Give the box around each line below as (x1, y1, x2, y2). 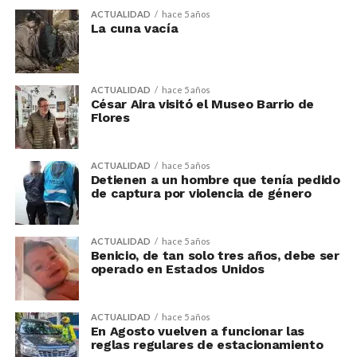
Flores (90, 110, 130, 125)
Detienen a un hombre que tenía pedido (90, 172, 340, 187)
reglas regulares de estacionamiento (90, 337, 324, 352)
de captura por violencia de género (90, 186, 312, 201)
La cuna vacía (90, 21, 178, 36)
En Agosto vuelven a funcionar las (90, 324, 305, 339)
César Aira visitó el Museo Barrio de (90, 96, 315, 112)
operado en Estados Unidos (90, 261, 265, 277)
